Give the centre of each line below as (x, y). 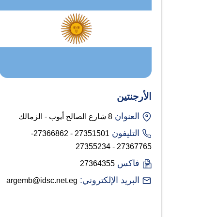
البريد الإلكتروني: (108, 180)
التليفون (126, 133)
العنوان (127, 116)
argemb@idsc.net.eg (42, 180)
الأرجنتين (134, 96)
